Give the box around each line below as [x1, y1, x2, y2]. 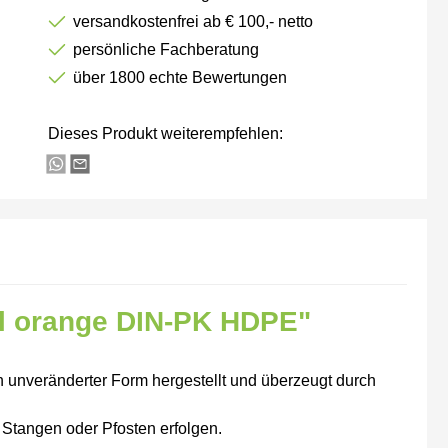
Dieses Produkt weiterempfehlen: [48, 125, 284, 142]
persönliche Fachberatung [73, 41, 260, 58]
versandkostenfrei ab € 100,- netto [73, 13, 314, 30]
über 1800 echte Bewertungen [73, 69, 288, 86]
